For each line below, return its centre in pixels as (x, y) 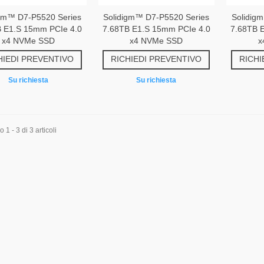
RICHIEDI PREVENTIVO (156, 59)
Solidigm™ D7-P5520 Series (156, 17)
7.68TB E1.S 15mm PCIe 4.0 (156, 29)
